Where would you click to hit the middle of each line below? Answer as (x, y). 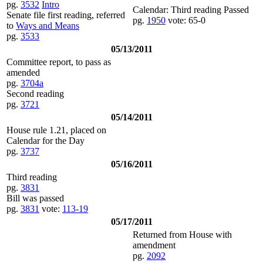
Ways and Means (48, 25)
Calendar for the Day (45, 140)
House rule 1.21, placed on (56, 130)
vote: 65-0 (187, 20)
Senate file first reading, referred (66, 15)
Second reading (35, 93)
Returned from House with (182, 234)
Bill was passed (35, 198)
